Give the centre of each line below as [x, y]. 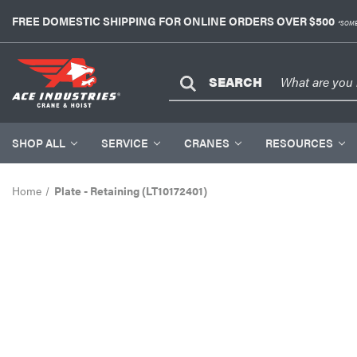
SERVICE [125, 143]
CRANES [207, 143]
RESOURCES [299, 143]
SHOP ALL [39, 143]
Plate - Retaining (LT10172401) [130, 190]
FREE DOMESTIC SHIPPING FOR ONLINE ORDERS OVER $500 [173, 21]
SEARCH [235, 82]
